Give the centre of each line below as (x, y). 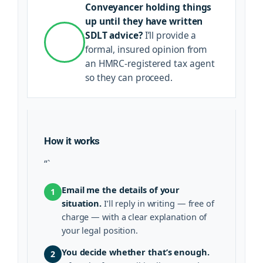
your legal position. (100, 230)
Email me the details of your (121, 189)
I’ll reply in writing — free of (158, 203)
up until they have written (144, 21)
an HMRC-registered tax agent (150, 63)
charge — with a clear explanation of (134, 216)
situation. (81, 203)
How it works (72, 141)
